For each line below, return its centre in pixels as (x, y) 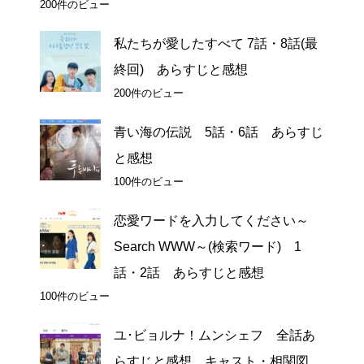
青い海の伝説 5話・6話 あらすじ (219, 132)
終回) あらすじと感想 (181, 70)
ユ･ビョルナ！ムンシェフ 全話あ (214, 336)
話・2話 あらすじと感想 (189, 273)
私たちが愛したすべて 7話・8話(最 (216, 44)
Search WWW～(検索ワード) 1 (208, 247)
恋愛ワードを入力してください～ (211, 221)
